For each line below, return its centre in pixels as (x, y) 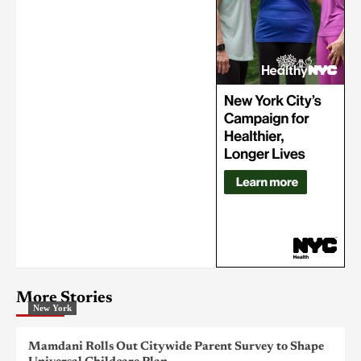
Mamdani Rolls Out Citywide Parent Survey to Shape (176, 346)
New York (52, 307)
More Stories (64, 298)
